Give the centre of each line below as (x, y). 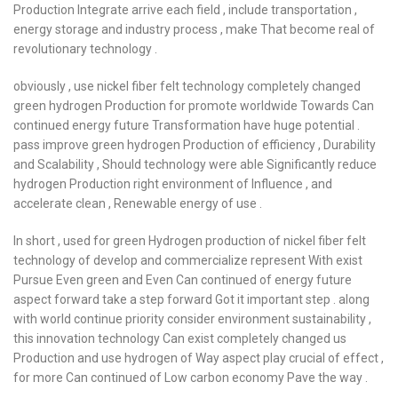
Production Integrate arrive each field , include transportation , (185, 10)
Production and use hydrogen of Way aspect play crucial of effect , (199, 358)
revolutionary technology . (85, 49)
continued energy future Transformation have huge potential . (187, 125)
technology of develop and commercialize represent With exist (188, 260)
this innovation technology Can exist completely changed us (180, 338)
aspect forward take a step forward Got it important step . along (191, 299)
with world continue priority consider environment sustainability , (192, 319)
